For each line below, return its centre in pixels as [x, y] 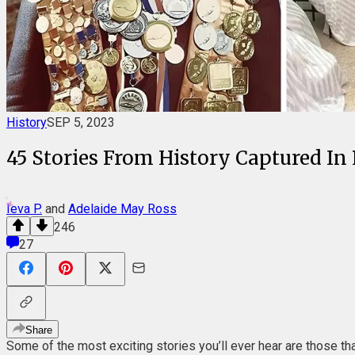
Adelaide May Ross [122, 208]
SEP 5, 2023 [81, 122]
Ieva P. [24, 208]
